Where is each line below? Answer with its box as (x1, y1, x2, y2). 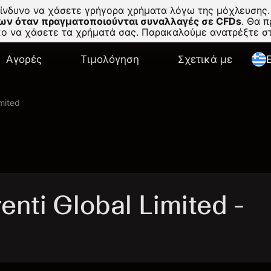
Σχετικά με (178, 53, 232, 65)
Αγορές (6, 53, 42, 65)
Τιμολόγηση (80, 53, 139, 65)
